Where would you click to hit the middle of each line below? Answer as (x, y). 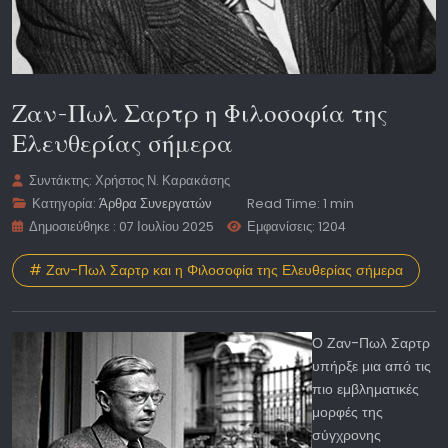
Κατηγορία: (64, 204)
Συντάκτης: (61, 181)
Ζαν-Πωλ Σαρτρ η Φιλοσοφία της (200, 113)
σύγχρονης (346, 434)
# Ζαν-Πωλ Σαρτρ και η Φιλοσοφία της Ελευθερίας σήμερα (216, 270)
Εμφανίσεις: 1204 (297, 227)
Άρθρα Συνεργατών (156, 204)
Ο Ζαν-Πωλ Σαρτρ (371, 342)
